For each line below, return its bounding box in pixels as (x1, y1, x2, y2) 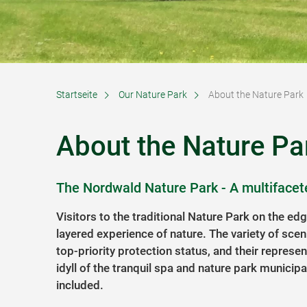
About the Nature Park (208, 89, 304, 100)
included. (56, 278, 103, 292)
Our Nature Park (119, 89, 187, 100)
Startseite (56, 89, 97, 100)
